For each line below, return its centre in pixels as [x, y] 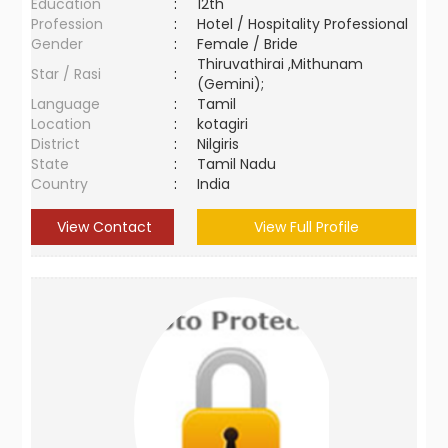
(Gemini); [231, 84]
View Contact [103, 227]
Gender [57, 44]
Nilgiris [222, 144]
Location [61, 124]
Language [66, 104]
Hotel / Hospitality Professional [303, 24]
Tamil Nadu [237, 164]
